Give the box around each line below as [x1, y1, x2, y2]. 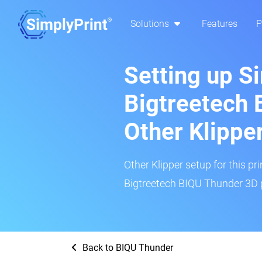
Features [202, 18, 237, 30]
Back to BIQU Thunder [80, 242, 173, 253]
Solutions [130, 18, 171, 30]
